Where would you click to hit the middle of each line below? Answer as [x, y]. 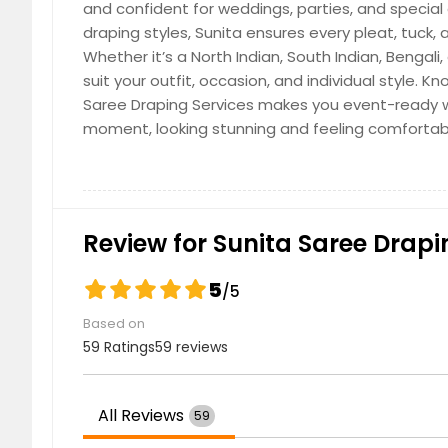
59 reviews [191, 346]
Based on [114, 323]
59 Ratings [119, 346]
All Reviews [141, 415]
